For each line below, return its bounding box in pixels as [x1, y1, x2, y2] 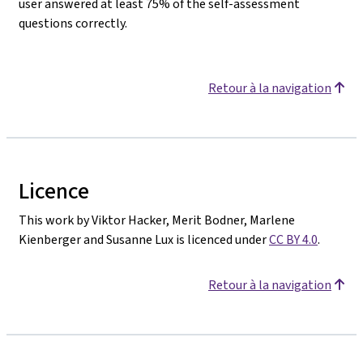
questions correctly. [19, 14, 127, 32]
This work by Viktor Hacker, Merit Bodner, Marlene [19, 211, 295, 228]
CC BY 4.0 [269, 230, 318, 248]
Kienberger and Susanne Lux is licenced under [19, 230, 269, 248]
